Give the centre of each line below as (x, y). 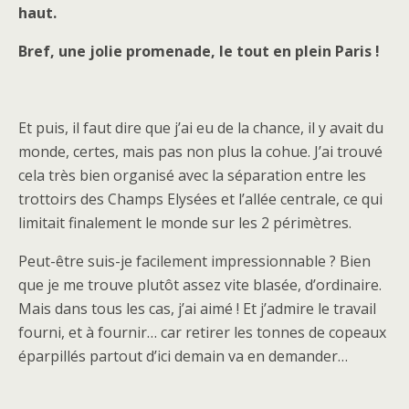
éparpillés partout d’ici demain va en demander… (183, 356)
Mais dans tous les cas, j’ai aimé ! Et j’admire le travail (197, 308)
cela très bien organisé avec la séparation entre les (192, 175)
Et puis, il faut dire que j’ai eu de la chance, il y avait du (201, 127)
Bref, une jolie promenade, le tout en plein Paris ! (199, 51)
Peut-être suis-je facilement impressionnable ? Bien (194, 261)
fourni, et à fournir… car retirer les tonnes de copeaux (202, 332)
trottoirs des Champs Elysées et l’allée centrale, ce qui (200, 199)
